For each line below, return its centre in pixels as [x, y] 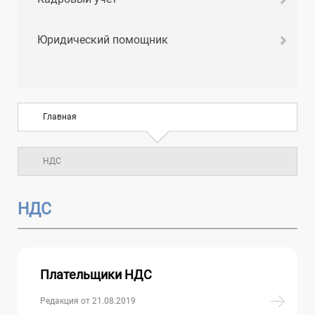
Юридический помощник [103, 39]
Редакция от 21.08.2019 [88, 301]
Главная [60, 116]
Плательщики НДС [96, 274]
